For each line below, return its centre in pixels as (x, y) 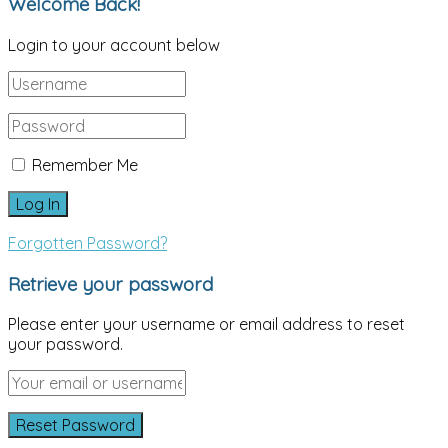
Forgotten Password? (87, 242)
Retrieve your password (110, 283)
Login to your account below (114, 44)
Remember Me (85, 164)
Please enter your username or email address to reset (206, 324)
